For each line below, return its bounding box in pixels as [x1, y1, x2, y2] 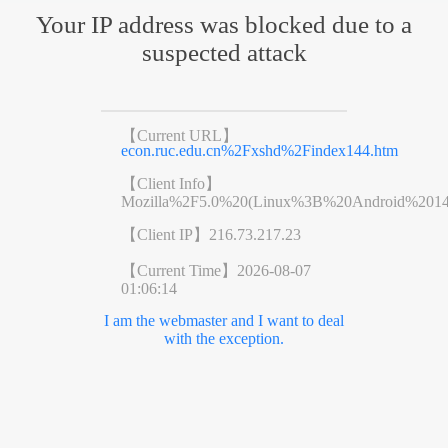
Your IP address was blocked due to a [36, 10, 412, 38]
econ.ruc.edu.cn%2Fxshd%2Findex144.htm [120, 141, 398, 159]
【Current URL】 [120, 126, 238, 144]
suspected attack [141, 38, 307, 66]
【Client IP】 [120, 225, 209, 243]
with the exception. [163, 329, 284, 347]
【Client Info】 [120, 174, 221, 192]
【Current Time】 [120, 261, 237, 279]
